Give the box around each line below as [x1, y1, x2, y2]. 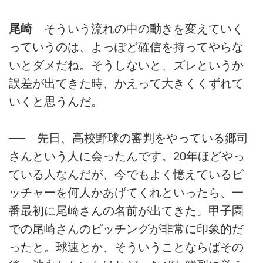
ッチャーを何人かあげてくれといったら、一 [9, 186, 244, 200]
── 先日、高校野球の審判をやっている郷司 [9, 131, 248, 145]
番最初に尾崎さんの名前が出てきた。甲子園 [9, 204, 244, 218]
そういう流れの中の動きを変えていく [32, 22, 244, 35]
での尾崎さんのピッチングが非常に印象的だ [9, 222, 244, 236]
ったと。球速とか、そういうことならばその [9, 241, 244, 254]
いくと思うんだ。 [9, 95, 103, 108]
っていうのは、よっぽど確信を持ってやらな [9, 41, 244, 53]
